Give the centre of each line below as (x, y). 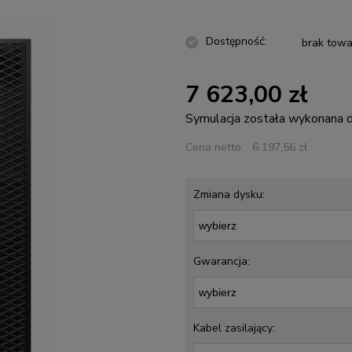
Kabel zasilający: (235, 328)
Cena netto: (215, 147)
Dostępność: (236, 41)
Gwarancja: (222, 261)
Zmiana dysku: (229, 194)
